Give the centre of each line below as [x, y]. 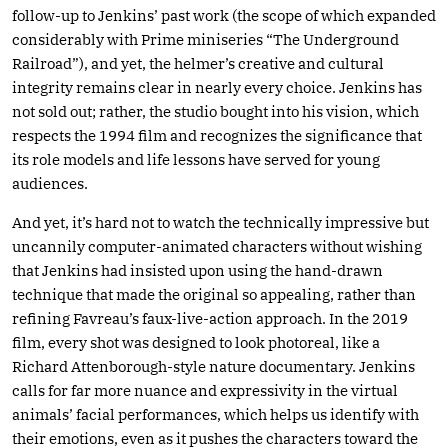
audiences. [50, 183]
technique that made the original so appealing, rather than [214, 294]
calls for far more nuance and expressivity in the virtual [205, 390]
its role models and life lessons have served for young [196, 159]
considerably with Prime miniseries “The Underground [205, 39]
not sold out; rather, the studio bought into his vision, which [215, 111]
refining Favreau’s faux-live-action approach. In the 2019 [210, 318]
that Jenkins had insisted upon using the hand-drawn [197, 270]
